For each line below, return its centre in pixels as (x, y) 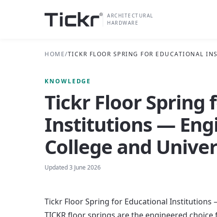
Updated (57, 167)
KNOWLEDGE (68, 81)
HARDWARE (123, 23)
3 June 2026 (85, 167)
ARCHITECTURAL (130, 15)
